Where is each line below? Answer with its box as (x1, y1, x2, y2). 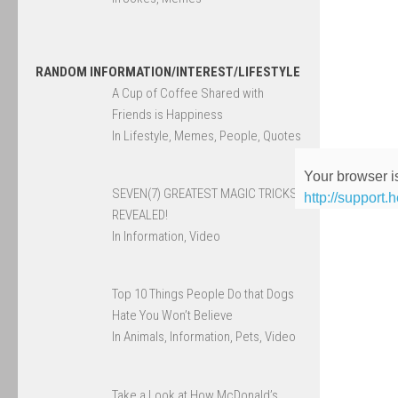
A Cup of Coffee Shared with (112, 84, 265, 101)
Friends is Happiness (112, 106, 224, 123)
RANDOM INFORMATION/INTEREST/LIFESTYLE (36, 63, 300, 80)
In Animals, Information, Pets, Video (112, 329, 297, 346)
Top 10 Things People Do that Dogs (112, 286, 295, 303)
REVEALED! (112, 207, 169, 224)
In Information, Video (112, 228, 221, 245)
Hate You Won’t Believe (112, 307, 234, 324)
